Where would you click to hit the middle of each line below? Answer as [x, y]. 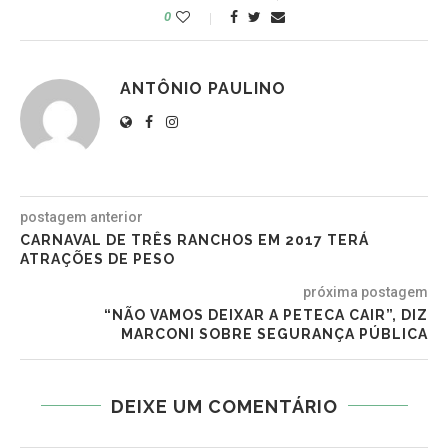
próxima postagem [365, 291]
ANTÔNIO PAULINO [203, 88]
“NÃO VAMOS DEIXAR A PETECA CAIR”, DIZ [266, 314]
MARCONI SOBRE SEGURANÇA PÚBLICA [274, 333]
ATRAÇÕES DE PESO [97, 258]
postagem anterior [81, 216]
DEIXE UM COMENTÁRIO [224, 406]
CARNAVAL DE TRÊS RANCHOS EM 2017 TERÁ [194, 239]
